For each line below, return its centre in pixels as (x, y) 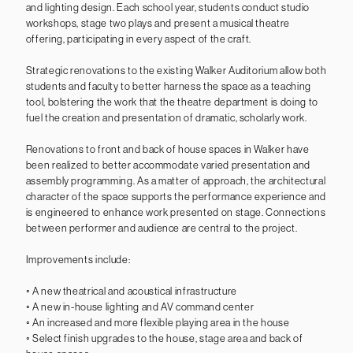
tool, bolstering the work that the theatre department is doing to (172, 102)
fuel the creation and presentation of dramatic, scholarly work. (166, 117)
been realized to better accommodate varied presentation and (168, 165)
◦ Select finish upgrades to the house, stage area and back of (164, 338)
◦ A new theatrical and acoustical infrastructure (131, 291)
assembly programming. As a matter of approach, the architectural (176, 180)
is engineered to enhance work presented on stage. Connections (176, 212)
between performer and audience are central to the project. (162, 228)
